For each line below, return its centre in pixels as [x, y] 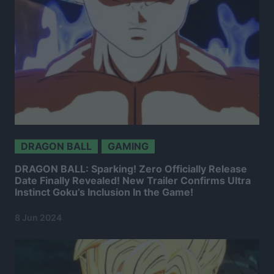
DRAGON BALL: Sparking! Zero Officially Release [131, 169]
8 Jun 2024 [38, 217]
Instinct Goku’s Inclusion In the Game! [104, 192]
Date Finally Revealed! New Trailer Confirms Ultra [133, 181]
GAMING [128, 146]
